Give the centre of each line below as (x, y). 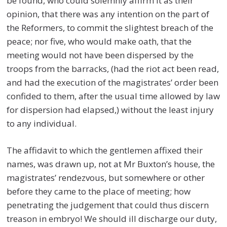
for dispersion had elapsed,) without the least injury (110, 110)
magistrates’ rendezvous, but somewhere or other (106, 177)
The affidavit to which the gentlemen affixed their (105, 150)
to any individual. (42, 124)
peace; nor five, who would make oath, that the (99, 42)
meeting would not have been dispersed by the (100, 55)
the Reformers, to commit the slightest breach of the (110, 28)
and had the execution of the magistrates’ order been (113, 83)
